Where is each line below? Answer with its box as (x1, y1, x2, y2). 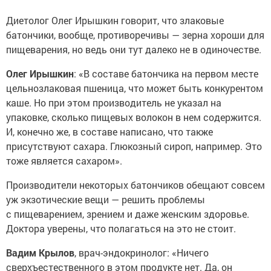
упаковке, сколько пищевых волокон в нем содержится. (6, 111, 261, 123)
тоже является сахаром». (6, 154, 122, 167)
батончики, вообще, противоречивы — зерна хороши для (6, 28, 264, 41)
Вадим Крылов (6, 246, 74, 259)
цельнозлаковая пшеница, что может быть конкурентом (6, 82, 263, 94)
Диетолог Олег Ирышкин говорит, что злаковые (6, 14, 224, 27)
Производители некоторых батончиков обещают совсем (6, 178, 265, 191)
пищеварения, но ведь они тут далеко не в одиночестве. (6, 43, 261, 56)
